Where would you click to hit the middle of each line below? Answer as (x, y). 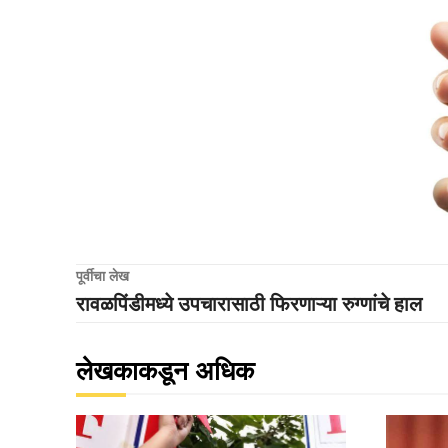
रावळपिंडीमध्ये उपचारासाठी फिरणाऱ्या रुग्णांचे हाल (249, 303)
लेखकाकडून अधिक (165, 371)
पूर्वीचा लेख (102, 276)
